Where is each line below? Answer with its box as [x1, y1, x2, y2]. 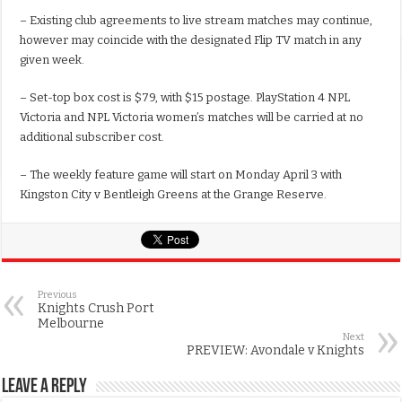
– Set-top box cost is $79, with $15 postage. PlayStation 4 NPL [20, 91, 351, 105]
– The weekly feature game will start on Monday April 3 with [20, 168, 343, 182]
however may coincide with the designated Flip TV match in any [20, 33, 363, 48]
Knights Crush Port [38, 301, 155, 317]
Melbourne [38, 316, 105, 332]
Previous [38, 289, 78, 301]
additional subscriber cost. [20, 130, 165, 144]
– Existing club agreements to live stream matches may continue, [20, 13, 373, 28]
